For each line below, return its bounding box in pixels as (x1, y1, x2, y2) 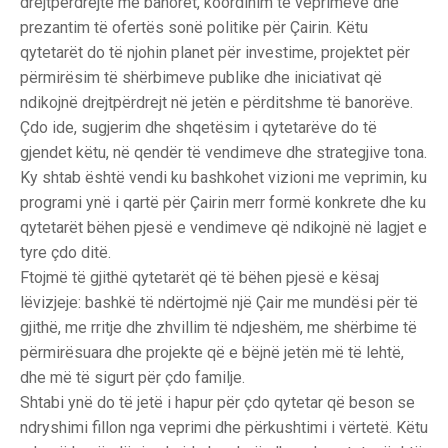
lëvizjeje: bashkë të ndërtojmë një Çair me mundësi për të (20, 293, 418, 312)
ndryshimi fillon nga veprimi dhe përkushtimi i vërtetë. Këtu (20, 418, 428, 437)
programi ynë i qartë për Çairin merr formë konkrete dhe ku (20, 193, 426, 212)
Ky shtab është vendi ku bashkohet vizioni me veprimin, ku (20, 168, 427, 187)
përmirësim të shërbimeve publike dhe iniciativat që (20, 68, 382, 87)
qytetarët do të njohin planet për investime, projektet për (20, 43, 410, 62)
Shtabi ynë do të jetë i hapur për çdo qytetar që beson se (20, 393, 415, 412)
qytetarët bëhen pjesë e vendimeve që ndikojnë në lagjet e (20, 218, 427, 237)
